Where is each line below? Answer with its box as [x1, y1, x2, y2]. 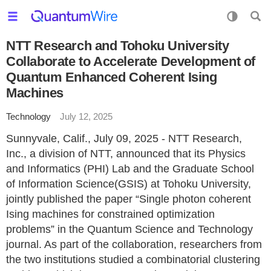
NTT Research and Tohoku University [6, 38, 229, 53]
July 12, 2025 [60, 111, 113, 122]
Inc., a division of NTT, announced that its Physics [6, 148, 246, 160]
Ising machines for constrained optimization [6, 208, 215, 220]
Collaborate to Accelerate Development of [6, 54, 256, 69]
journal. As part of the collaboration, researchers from [6, 238, 262, 250]
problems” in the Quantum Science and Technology [6, 223, 253, 235]
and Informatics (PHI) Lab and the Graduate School [6, 163, 254, 175]
